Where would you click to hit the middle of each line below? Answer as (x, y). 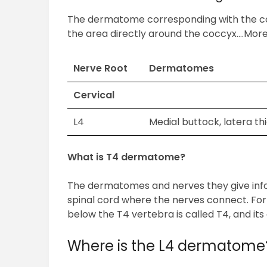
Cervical (94, 95)
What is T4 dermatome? (127, 157)
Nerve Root (101, 69)
